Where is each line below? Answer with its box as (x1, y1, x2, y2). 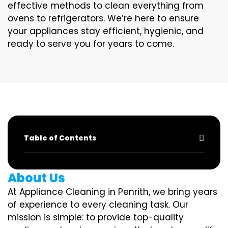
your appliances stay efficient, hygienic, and (8, 25, 204, 37)
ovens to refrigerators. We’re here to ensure (8, 12, 199, 24)
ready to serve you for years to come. (8, 38, 174, 50)
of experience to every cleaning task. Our (8, 198, 188, 211)
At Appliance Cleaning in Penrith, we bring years (8, 186, 217, 198)
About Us (8, 169, 65, 186)
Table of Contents (24, 133, 96, 143)
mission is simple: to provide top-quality (8, 211, 184, 223)
